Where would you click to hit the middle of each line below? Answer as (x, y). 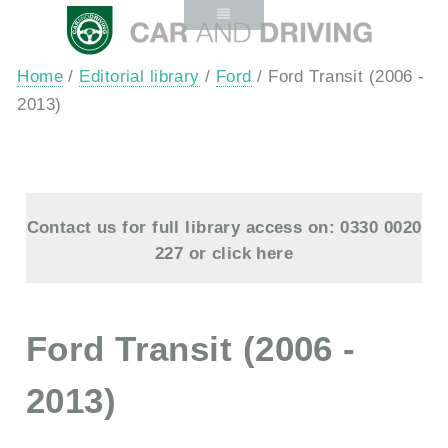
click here (252, 252)
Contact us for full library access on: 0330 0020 (224, 226)
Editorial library (139, 76)
